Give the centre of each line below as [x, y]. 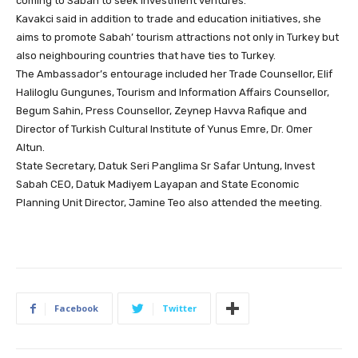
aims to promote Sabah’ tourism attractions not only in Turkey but [177, 38]
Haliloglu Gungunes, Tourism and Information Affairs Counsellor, [173, 93]
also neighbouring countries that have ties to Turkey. [146, 56]
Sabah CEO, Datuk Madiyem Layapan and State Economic [157, 185]
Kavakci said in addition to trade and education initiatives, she [169, 19]
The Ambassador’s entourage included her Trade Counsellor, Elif [174, 74]
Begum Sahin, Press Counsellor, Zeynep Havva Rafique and [161, 111]
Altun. [30, 148]
